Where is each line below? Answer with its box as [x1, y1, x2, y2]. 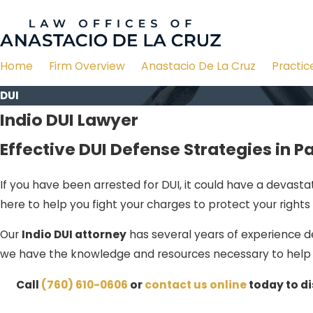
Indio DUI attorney [22, 227, 126, 242]
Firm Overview [49, 59, 125, 74]
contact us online [144, 277, 247, 292]
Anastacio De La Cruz [141, 59, 256, 74]
